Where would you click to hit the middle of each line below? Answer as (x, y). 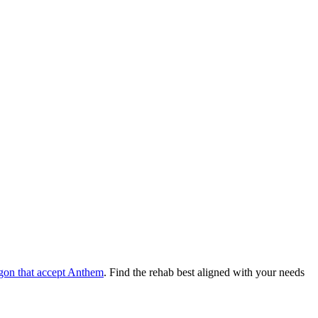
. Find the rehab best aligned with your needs (204, 272)
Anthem (86, 272)
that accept (40, 272)
